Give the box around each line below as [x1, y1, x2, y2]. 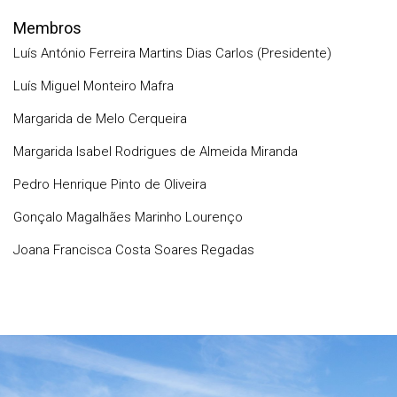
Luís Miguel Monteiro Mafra [13, 78, 174, 94]
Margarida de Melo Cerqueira [13, 111, 187, 127]
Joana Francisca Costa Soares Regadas [13, 242, 254, 258]
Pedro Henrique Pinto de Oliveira [13, 176, 206, 192]
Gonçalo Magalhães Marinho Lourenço [13, 209, 243, 225]
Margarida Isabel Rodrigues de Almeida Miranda [13, 144, 298, 160]
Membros [13, 19, 82, 37]
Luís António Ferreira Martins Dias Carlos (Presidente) [13, 45, 331, 61]
